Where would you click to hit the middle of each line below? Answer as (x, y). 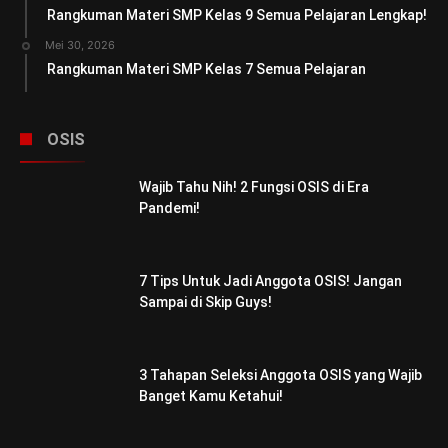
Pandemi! (169, 207)
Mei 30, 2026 (80, 44)
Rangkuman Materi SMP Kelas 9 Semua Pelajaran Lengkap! (237, 14)
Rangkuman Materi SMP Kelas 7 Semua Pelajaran (206, 68)
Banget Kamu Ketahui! (211, 395)
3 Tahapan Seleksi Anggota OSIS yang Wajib (280, 374)
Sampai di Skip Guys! (205, 301)
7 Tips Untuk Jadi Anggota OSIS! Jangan (270, 280)
